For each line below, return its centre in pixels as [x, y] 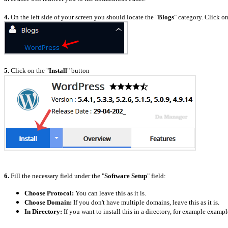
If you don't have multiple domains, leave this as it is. [146, 202]
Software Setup [126, 176]
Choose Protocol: [49, 193]
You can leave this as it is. [111, 193]
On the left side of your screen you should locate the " [83, 17]
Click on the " [29, 70]
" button [78, 70]
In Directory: [43, 211]
